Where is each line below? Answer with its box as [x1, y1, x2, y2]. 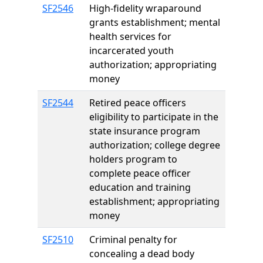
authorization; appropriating [89, 58, 217, 71]
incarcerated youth [89, 44, 174, 57]
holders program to [89, 153, 177, 166]
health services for [89, 30, 171, 43]
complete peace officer [89, 167, 191, 180]
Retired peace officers [89, 96, 186, 109]
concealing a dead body [89, 247, 194, 260]
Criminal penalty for [89, 233, 177, 246]
